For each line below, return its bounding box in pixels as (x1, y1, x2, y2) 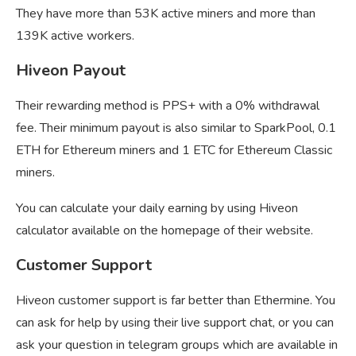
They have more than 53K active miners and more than (16, 5, 315, 23)
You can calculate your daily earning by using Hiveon (16, 199, 298, 218)
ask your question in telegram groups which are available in (16, 336, 338, 354)
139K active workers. (16, 27, 134, 45)
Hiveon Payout (16, 60, 126, 82)
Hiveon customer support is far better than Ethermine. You (16, 292, 335, 310)
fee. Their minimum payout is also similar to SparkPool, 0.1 (16, 119, 336, 137)
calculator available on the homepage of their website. (16, 222, 313, 240)
